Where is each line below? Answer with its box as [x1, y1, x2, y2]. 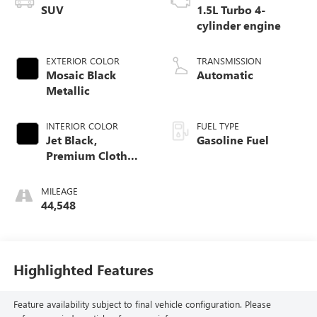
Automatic [197, 67, 253, 82]
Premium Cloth [45, 147, 127, 163]
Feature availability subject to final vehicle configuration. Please [13, 298, 271, 311]
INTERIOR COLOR [45, 119, 118, 132]
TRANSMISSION [197, 54, 262, 67]
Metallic [45, 82, 90, 98]
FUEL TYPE [197, 119, 239, 132]
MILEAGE [40, 184, 78, 197]
